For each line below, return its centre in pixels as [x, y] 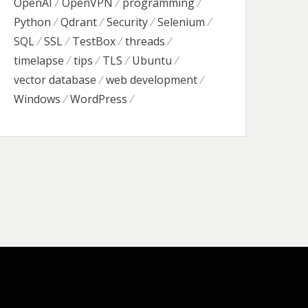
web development [152, 80]
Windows [37, 99]
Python [33, 22]
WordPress [99, 99]
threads [145, 41]
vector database [55, 80]
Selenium [181, 22]
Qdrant [79, 22]
